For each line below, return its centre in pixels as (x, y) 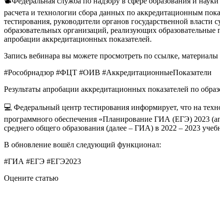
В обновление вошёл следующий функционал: (82, 144)
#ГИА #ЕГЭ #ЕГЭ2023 (42, 161)
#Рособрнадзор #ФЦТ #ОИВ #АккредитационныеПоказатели (108, 72)
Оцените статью (31, 178)
